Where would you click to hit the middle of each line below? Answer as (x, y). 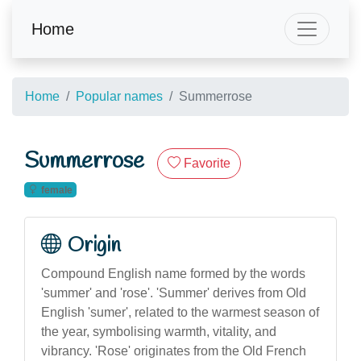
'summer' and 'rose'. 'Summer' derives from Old (174, 293)
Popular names (119, 96)
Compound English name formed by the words (173, 273)
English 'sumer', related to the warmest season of (180, 312)
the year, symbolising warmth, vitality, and (159, 331)
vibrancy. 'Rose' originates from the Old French (174, 351)
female (56, 190)
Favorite (207, 163)
